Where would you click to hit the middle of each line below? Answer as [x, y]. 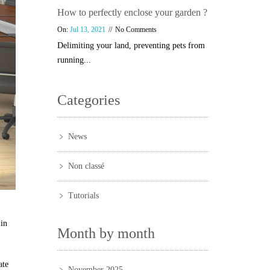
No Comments [136, 30]
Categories [88, 100]
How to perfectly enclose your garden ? [132, 12]
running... [74, 60]
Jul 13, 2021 [87, 30]
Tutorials [83, 196]
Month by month [106, 233]
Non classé [86, 166]
